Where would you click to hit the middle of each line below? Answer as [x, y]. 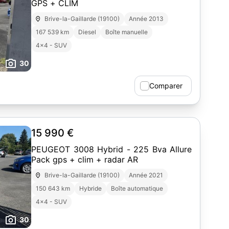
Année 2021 [146, 175]
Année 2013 [146, 19]
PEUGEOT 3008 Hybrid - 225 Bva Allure [111, 149]
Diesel [87, 32]
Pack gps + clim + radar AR [85, 159]
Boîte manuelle [127, 32]
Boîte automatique [137, 188]
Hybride [90, 188]
